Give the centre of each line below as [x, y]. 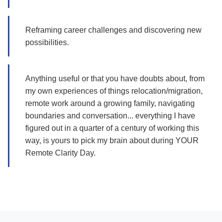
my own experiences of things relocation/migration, [114, 91]
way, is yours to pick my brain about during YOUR [112, 140]
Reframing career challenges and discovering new [113, 30]
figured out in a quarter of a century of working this [112, 128]
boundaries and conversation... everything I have [110, 116]
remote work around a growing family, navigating [110, 103]
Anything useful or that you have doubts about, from [115, 79]
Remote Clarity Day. [60, 153]
